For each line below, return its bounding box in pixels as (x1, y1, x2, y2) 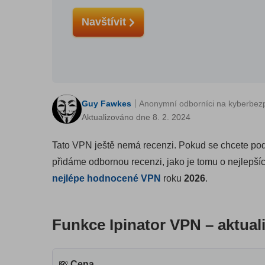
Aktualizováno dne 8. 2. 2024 (82, 112, 190, 122)
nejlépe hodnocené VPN (52, 173, 161, 184)
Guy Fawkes (82, 99, 131, 109)
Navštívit (82, 16, 129, 28)
